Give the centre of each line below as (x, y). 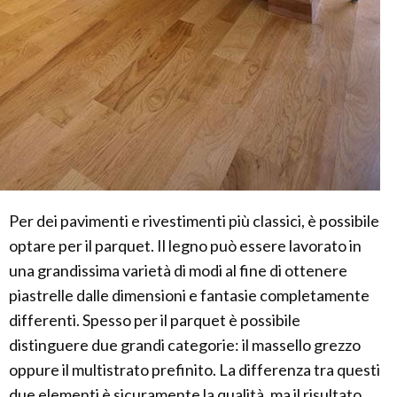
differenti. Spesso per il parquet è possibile (155, 320)
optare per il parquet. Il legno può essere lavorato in (185, 246)
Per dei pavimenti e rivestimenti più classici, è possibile (194, 221)
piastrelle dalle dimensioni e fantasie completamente (189, 296)
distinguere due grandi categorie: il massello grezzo (185, 345)
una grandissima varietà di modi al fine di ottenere (178, 271)
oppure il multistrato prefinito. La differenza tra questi (195, 370)
